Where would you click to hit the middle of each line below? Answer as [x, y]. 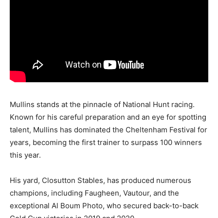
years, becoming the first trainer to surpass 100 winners [106, 143]
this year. [25, 155]
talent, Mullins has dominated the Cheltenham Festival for [109, 130]
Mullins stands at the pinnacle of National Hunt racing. [102, 105]
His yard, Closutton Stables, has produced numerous [100, 181]
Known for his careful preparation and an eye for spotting [108, 117]
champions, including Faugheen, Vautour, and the [94, 193]
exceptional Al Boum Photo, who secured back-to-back [104, 206]
